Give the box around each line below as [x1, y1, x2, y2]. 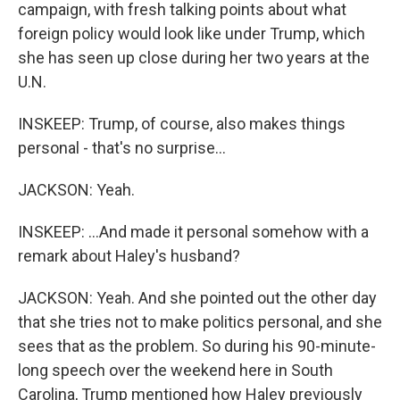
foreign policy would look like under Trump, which [18, 24, 365, 43]
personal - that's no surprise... [18, 138, 226, 157]
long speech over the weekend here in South [18, 361, 333, 379]
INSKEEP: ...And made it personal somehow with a [18, 222, 369, 241]
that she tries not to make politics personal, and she [18, 312, 382, 331]
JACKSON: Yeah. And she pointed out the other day [18, 288, 377, 307]
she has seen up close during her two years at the [18, 48, 370, 67]
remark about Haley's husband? [18, 246, 240, 265]
